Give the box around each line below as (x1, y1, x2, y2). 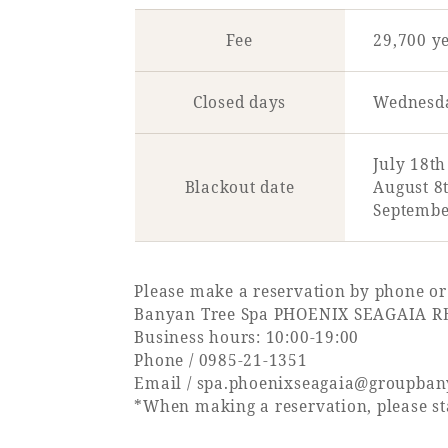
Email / (134, 372, 197, 394)
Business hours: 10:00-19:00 (134, 326, 360, 348)
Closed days (192, 91, 287, 113)
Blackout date (184, 176, 295, 198)
